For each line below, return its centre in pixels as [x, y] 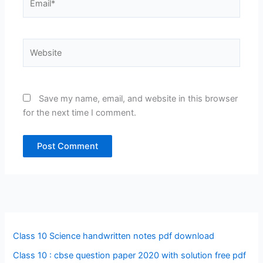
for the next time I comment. [80, 113]
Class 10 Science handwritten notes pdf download [114, 236]
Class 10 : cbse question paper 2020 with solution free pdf [130, 255]
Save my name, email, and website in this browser [139, 99]
